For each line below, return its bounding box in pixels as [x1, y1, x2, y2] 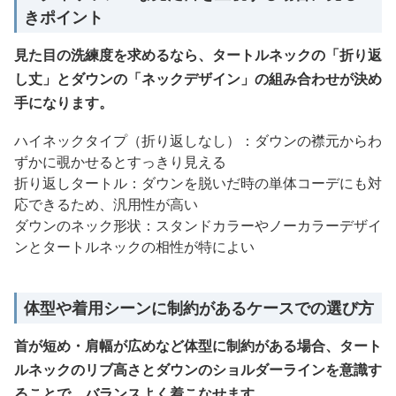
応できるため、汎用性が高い [14, 194, 198, 214]
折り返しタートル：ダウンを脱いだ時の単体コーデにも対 [14, 173, 382, 193]
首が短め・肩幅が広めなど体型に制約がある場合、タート [14, 336, 382, 355]
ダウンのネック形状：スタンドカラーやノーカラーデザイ [14, 216, 382, 235]
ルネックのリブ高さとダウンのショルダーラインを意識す [14, 360, 382, 379]
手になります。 [14, 93, 113, 112]
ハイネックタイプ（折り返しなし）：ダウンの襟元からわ [14, 131, 382, 150]
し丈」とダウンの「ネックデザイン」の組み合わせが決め [14, 69, 382, 88]
